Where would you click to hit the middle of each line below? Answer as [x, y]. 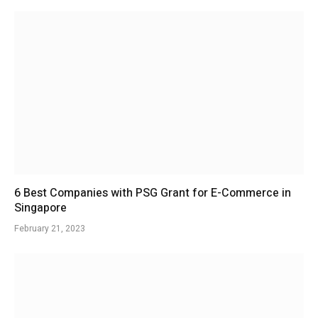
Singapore [40, 208]
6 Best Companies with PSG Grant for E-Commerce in [153, 193]
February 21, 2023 [50, 228]
